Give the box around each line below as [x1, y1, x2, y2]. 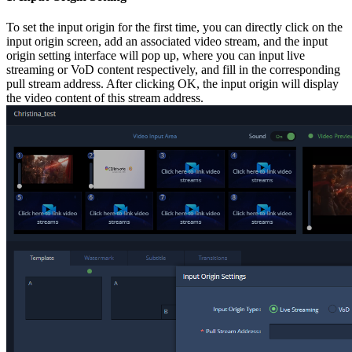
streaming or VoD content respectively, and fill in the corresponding [6, 63, 340, 77]
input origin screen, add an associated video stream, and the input [6, 35, 328, 49]
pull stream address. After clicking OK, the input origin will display [6, 77, 339, 91]
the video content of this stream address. [6, 91, 203, 105]
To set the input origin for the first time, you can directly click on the [6, 20, 343, 35]
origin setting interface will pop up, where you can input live [6, 49, 305, 63]
